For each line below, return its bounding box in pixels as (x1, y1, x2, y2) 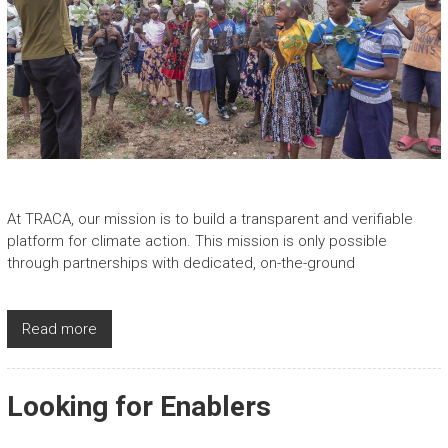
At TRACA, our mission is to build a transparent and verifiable (6, 209, 413, 228)
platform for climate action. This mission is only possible (6, 231, 387, 250)
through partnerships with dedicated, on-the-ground (6, 253, 355, 272)
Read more (21, 319, 97, 338)
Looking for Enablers (6, 389, 271, 423)
